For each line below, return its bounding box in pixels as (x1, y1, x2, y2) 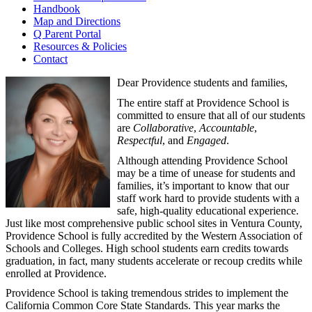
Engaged (187, 134, 226, 147)
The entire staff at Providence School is (117, 97, 289, 109)
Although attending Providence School (117, 154, 288, 166)
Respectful (117, 134, 162, 147)
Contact (33, 53, 68, 65)
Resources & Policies (33, 40, 127, 53)
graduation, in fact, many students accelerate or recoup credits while (6, 254, 302, 267)
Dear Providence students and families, (117, 77, 288, 89)
